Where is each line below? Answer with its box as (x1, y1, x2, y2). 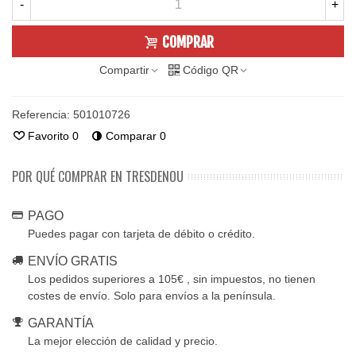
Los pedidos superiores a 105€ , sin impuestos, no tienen (28, 273, 315, 285)
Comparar (106, 130, 157, 142)
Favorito (28, 130, 69, 142)
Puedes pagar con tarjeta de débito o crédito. (28, 227, 255, 240)
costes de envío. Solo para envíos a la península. (28, 289, 276, 302)
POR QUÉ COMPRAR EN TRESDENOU (12, 167, 184, 186)
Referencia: (12, 108, 70, 121)
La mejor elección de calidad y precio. (28, 335, 218, 347)
